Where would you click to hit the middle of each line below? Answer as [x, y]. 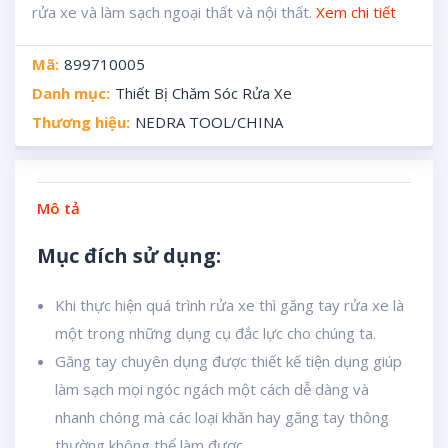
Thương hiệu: [80, 122]
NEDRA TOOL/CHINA [208, 122]
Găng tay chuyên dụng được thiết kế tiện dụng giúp [228, 361]
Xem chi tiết [355, 12]
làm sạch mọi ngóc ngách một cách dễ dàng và [212, 389]
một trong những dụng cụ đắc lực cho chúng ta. [215, 333]
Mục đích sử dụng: [129, 255]
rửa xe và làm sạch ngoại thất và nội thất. [173, 12]
